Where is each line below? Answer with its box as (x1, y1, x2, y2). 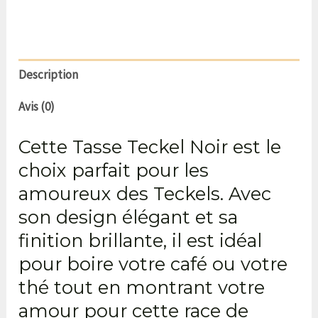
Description (18, 67, 79, 83)
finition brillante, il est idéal (18, 229, 263, 251)
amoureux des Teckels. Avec (18, 182, 272, 204)
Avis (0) (18, 99, 55, 115)
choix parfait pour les (18, 158, 209, 181)
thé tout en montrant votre (18, 275, 265, 298)
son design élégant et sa (18, 205, 238, 228)
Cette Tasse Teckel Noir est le (18, 135, 282, 158)
